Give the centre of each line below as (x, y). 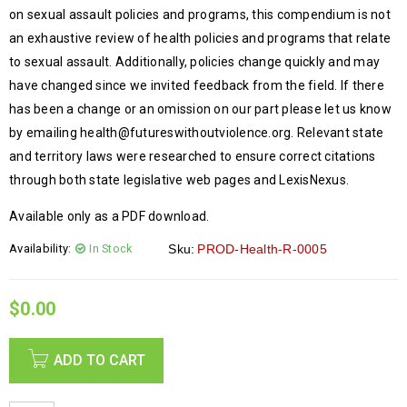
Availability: (40, 248)
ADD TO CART (99, 360)
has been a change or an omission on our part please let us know (200, 109)
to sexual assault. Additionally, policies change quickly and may (194, 61)
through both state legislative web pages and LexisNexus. (179, 179)
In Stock (111, 248)
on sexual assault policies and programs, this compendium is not (200, 14)
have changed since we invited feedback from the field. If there (197, 85)
